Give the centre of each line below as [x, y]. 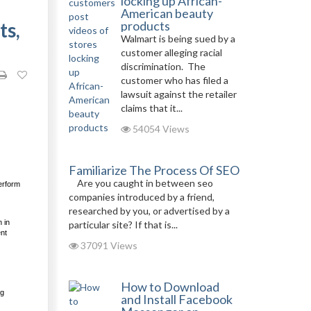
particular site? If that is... [123, 225]
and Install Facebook [176, 299]
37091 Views [108, 245]
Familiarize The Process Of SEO [154, 170]
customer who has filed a [174, 80]
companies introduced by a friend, [141, 197]
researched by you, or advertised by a [149, 211]
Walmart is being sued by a [178, 39]
